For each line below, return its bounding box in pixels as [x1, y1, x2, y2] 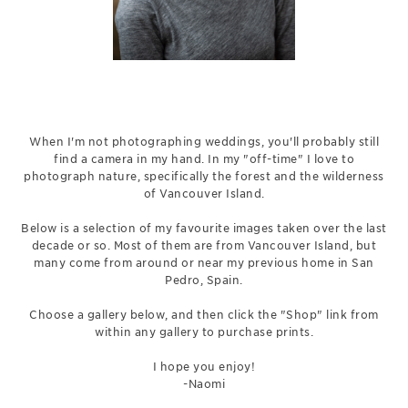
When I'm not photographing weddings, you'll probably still [29, 135, 379, 149]
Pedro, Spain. [165, 273, 243, 288]
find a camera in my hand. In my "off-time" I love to [54, 152, 354, 167]
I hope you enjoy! [152, 360, 256, 374]
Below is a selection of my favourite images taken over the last [21, 221, 387, 236]
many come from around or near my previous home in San [34, 256, 374, 270]
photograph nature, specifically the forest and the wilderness [24, 169, 384, 184]
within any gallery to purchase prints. [95, 325, 313, 340]
